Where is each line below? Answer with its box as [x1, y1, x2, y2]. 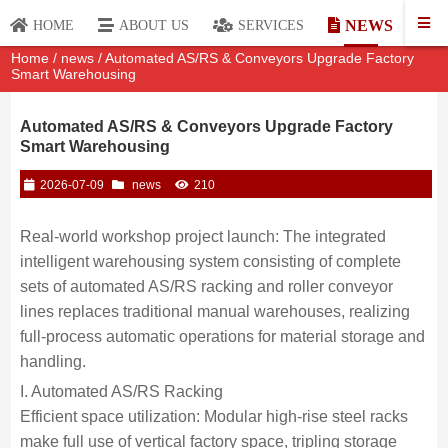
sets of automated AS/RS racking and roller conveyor [19, 278, 393, 295]
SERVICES [238, 18, 304, 32]
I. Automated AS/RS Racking [19, 383, 223, 400]
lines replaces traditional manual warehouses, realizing [19, 303, 410, 320]
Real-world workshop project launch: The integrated [19, 228, 386, 245]
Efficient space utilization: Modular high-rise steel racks [19, 408, 408, 425]
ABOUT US [119, 18, 189, 32]
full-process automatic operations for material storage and [19, 328, 425, 345]
